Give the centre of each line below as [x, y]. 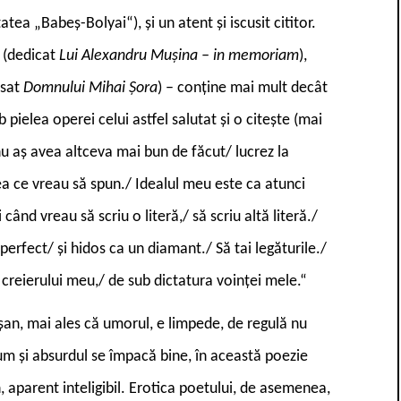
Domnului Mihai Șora [90, 88]
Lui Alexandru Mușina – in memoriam [179, 55]
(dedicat [31, 55]
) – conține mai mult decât [243, 88]
